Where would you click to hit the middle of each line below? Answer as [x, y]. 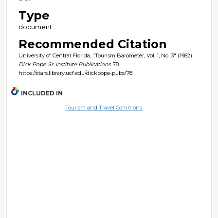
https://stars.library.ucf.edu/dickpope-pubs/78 [75, 73]
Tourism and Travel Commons [104, 108]
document [35, 27]
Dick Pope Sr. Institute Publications [64, 64]
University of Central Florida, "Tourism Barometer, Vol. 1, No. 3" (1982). [106, 55]
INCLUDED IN [42, 93]
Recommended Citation [92, 44]
